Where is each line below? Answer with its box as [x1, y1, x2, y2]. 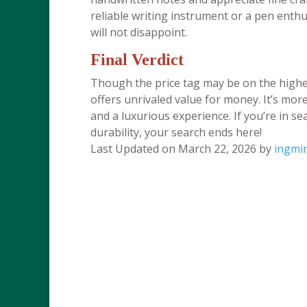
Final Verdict [90, 51, 184, 69]
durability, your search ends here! [90, 125, 262, 140]
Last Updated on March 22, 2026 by [90, 141, 274, 156]
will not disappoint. [90, 25, 187, 40]
